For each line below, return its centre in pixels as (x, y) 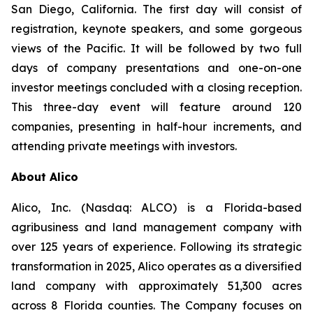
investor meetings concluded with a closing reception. (156, 87)
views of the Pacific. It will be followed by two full (156, 48)
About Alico (45, 177)
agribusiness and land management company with (156, 227)
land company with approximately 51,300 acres (156, 286)
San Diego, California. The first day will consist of (156, 9)
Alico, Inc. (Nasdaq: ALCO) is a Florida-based (156, 208)
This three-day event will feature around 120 (156, 107)
